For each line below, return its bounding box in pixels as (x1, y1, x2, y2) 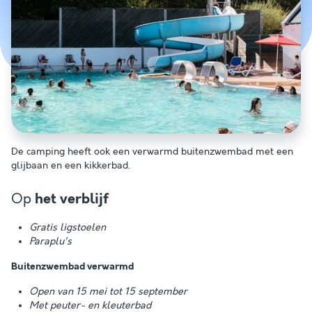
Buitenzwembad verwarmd (11, 261, 134, 272)
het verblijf (35, 192, 109, 208)
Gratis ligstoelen (29, 222, 106, 233)
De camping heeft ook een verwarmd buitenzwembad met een (11, 146, 293, 157)
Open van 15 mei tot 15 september (29, 286, 187, 297)
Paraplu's (29, 236, 72, 247)
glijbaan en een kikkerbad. (11, 160, 130, 171)
